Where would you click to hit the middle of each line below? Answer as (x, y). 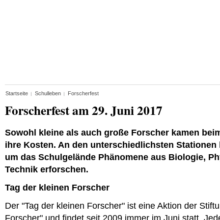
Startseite (17, 93)
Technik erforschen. (47, 169)
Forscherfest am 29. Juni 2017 (84, 110)
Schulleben (48, 93)
